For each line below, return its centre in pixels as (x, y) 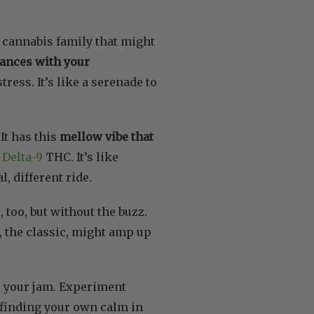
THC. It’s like (81, 157)
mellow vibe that (107, 136)
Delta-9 (22, 157)
